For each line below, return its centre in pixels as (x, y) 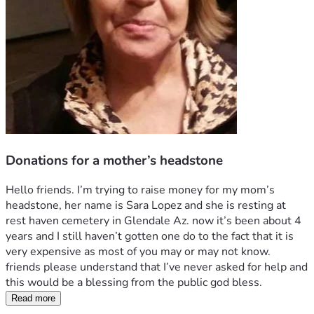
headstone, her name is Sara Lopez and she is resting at (146, 206)
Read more (33, 299)
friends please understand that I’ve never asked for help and (157, 267)
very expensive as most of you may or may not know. (138, 252)
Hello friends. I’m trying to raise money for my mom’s (140, 190)
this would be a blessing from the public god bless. (135, 283)
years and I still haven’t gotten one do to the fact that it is (150, 237)
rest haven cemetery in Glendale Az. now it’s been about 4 (153, 221)
